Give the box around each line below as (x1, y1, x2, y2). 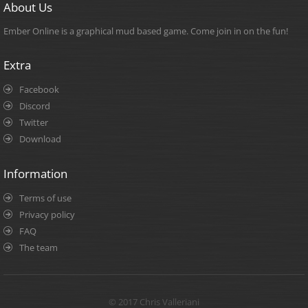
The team (19, 241, 58, 254)
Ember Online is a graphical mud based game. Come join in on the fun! (3, 25, 288, 37)
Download (19, 133, 61, 145)
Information (3, 166, 67, 181)
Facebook (19, 83, 59, 96)
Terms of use (19, 192, 71, 204)
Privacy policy (19, 208, 75, 221)
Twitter (19, 116, 48, 129)
